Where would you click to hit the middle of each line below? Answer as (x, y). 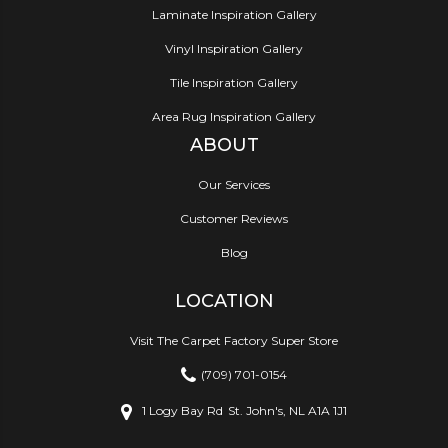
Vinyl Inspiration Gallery (234, 49)
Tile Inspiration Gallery (234, 83)
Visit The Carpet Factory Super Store (234, 341)
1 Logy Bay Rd (182, 411)
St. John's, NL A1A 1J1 (287, 411)
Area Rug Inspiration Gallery (234, 117)
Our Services (234, 185)
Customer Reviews (234, 219)
